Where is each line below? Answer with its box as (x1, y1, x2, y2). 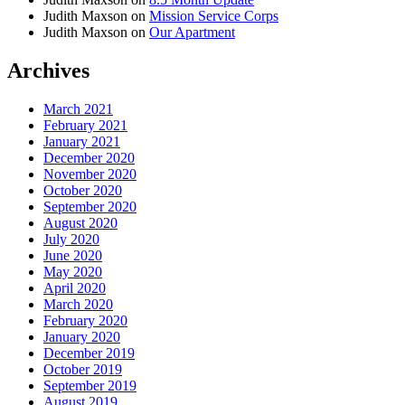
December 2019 (43, 344, 135, 361)
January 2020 (43, 328, 120, 344)
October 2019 (43, 361, 122, 377)
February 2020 (43, 312, 127, 328)
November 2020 (43, 165, 137, 182)
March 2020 (43, 296, 113, 312)
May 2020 (43, 263, 102, 279)
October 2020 (43, 182, 122, 198)
